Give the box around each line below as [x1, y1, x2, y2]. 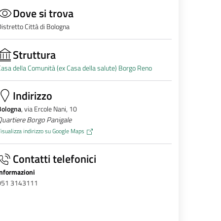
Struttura [12, 46, 56, 63]
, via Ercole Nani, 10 [21, 104, 77, 115]
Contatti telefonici [12, 151, 96, 167]
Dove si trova [12, 5, 74, 21]
